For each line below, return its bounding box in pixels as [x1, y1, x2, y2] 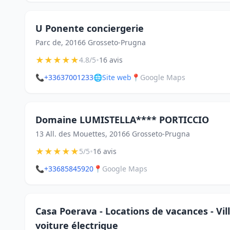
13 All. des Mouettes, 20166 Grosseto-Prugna [35, 129, 190, 139]
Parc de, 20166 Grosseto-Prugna [35, 37, 146, 47]
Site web [102, 72, 131, 82]
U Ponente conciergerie [35, 22, 144, 34]
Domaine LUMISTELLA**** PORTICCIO [35, 113, 209, 126]
